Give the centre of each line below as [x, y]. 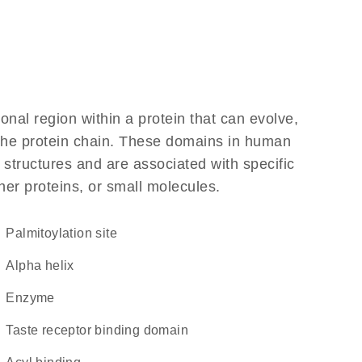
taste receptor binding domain [100, 330]
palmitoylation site [66, 233]
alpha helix [44, 265]
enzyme [35, 298]
